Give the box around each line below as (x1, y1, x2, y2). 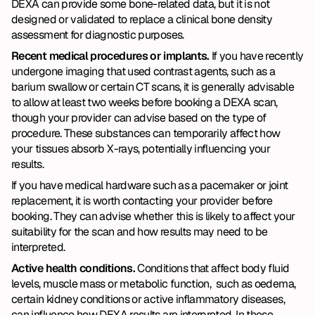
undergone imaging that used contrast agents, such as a (11, 64, 276, 79)
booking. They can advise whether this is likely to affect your (11, 209, 295, 224)
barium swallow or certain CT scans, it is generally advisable (11, 79, 294, 94)
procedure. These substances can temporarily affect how (11, 126, 281, 141)
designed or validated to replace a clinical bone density (11, 12, 273, 27)
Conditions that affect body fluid (137, 261, 290, 276)
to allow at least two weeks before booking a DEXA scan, (11, 95, 278, 110)
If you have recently (212, 49, 304, 63)
